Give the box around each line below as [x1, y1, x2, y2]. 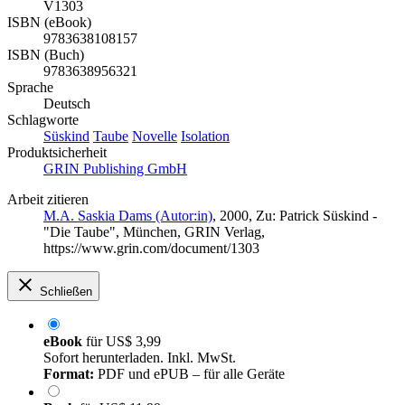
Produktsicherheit [7, 145, 107, 161]
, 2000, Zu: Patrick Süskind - [212, 208, 377, 224]
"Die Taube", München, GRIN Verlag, [43, 224, 265, 240]
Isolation [181, 128, 230, 145]
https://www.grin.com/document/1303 [43, 240, 259, 257]
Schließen [40, 285, 92, 299]
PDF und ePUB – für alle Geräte [94, 366, 285, 382]
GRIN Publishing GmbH [43, 161, 187, 177]
